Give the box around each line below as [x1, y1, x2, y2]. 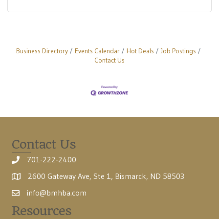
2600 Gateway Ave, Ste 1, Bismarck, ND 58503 [28, 171, 184, 181]
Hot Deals [127, 47, 154, 55]
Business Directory [16, 47, 68, 55]
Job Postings [161, 47, 196, 55]
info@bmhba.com [27, 188, 87, 198]
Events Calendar [75, 47, 120, 55]
